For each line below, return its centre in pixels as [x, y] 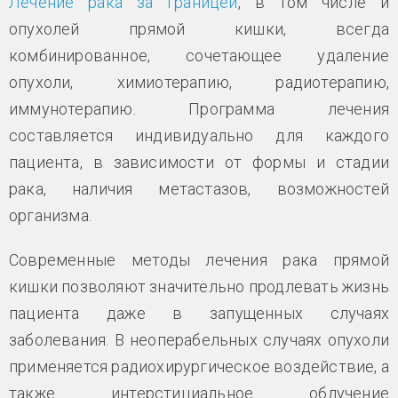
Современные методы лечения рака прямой [199, 259]
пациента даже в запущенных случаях [199, 313]
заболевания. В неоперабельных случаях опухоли [199, 339]
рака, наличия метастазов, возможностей [199, 188]
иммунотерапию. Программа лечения [199, 108]
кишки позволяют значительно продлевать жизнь [199, 286]
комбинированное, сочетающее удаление [199, 55]
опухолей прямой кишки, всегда [199, 28]
